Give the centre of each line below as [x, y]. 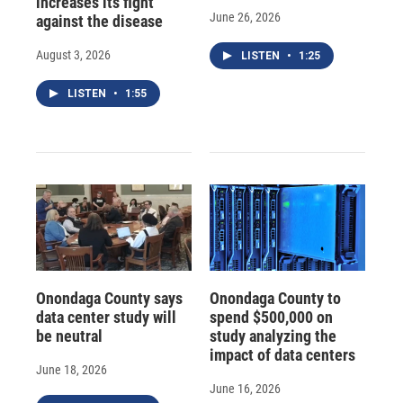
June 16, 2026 [245, 388]
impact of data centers [282, 354]
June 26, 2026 [245, 17]
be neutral [69, 336]
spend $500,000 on [271, 317]
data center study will [106, 317]
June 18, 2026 [72, 369]
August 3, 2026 [73, 54]
